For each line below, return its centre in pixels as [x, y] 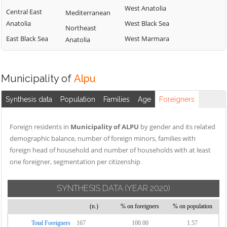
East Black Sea [27, 39]
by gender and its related [177, 127]
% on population [192, 206]
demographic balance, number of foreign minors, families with [103, 138]
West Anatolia [145, 8]
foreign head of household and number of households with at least [110, 150]
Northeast [81, 28]
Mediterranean [88, 13]
